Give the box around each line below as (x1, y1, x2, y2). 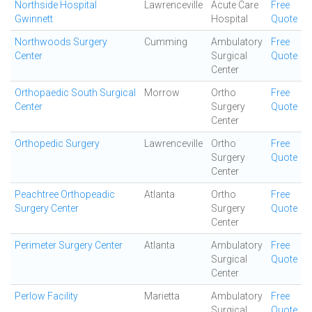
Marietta (144, 290, 180, 302)
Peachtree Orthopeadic (15, 189, 115, 200)
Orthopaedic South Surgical (15, 87, 136, 98)
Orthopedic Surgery (15, 138, 100, 149)
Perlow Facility (15, 290, 78, 302)
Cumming (144, 36, 187, 47)
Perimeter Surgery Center (15, 240, 123, 251)
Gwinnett (15, 13, 53, 24)
